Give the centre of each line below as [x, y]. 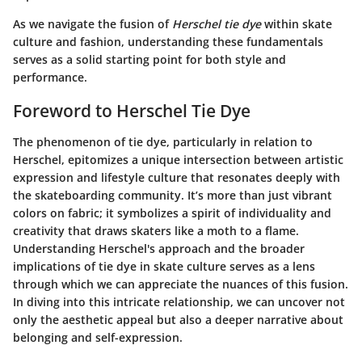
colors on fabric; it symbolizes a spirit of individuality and [172, 213]
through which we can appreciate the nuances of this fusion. [181, 284]
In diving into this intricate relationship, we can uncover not [179, 301]
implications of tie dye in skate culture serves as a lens [164, 266]
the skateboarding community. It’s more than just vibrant [173, 195]
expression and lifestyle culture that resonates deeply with [177, 177]
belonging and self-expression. [98, 337]
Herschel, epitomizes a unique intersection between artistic [178, 159]
